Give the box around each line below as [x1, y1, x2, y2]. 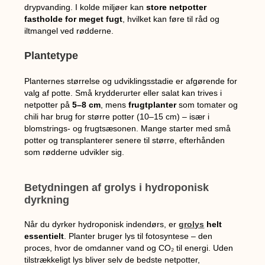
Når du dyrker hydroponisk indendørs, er [24, 219, 179, 229]
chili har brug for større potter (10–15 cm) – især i [24, 111, 210, 121]
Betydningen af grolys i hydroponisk [24, 181, 209, 193]
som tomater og [176, 99, 238, 109]
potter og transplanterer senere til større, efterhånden [24, 135, 225, 145]
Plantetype [24, 49, 79, 62]
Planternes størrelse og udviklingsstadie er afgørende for [24, 76, 238, 86]
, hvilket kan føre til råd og [122, 14, 220, 24]
